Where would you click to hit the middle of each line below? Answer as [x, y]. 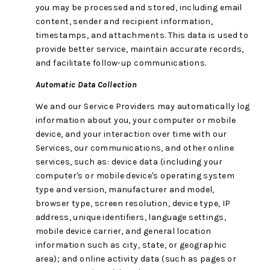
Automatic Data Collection [86, 85]
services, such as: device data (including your [129, 162]
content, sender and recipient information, [124, 21]
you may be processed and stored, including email [139, 7]
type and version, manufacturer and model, [125, 190]
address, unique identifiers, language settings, [130, 218]
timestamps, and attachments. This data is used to [142, 35]
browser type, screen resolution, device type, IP [133, 204]
